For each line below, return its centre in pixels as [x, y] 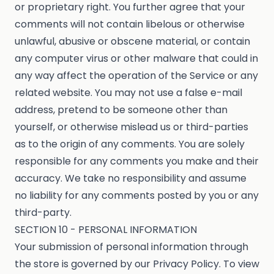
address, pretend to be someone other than [121, 110]
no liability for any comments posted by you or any [137, 196]
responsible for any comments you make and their [137, 161]
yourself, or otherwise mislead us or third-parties [131, 127]
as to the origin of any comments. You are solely [130, 144]
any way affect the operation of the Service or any [136, 76]
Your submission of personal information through [131, 247]
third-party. [43, 213]
